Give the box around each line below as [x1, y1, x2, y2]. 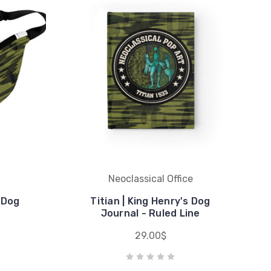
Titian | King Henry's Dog [90, 195, 211, 207]
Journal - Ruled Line [100, 207, 200, 219]
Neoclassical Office [108, 172, 193, 184]
